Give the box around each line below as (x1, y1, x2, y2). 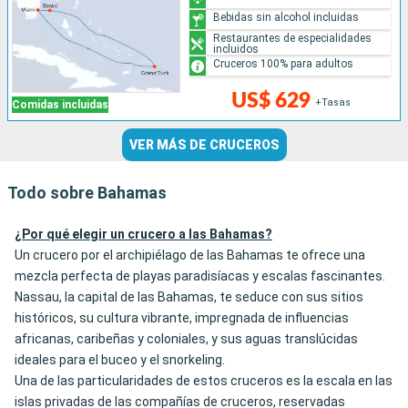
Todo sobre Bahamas (7, 183, 167, 203)
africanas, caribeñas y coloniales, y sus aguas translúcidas (15, 331, 358, 347)
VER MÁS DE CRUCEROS (128, 138, 280, 153)
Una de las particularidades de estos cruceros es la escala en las (15, 373, 393, 389)
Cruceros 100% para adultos (213, 56, 354, 70)
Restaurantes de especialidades (213, 31, 372, 45)
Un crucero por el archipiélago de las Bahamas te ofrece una (15, 248, 365, 263)
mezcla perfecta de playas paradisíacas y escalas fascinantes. (15, 269, 385, 284)
